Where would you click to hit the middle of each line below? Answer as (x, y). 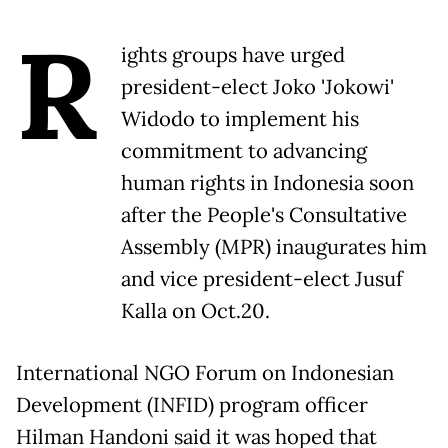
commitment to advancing (244, 150)
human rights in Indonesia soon (267, 182)
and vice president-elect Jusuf (262, 278)
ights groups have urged (233, 54)
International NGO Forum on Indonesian (205, 372)
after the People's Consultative (264, 214)
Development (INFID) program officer (192, 404)
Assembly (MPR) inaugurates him (274, 246)
